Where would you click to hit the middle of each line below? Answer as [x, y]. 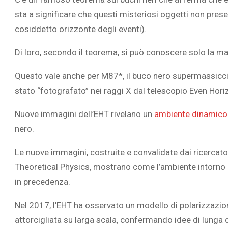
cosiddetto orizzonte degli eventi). [81, 29]
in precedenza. [42, 182]
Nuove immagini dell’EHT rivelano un [84, 114]
